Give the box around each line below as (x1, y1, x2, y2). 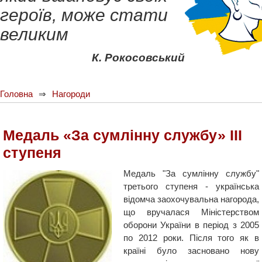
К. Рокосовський (92, 51, 185, 64)
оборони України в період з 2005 (123, 220, 259, 230)
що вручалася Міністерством (123, 207, 259, 217)
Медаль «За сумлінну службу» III (3, 127, 242, 143)
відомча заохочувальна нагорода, (123, 194, 259, 204)
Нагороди (52, 89, 90, 99)
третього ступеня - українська (123, 181, 259, 191)
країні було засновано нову (123, 246, 259, 256)
